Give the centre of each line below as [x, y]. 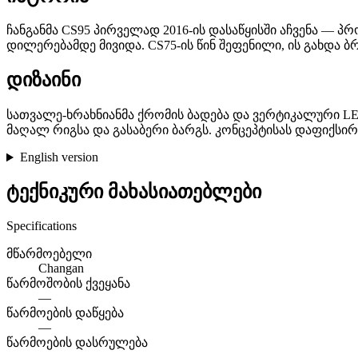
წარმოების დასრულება [77, 343]
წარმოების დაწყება [65, 313]
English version [59, 157]
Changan [61, 268]
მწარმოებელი [49, 254]
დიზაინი [44, 80]
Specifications [42, 226]
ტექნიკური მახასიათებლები [134, 192]
